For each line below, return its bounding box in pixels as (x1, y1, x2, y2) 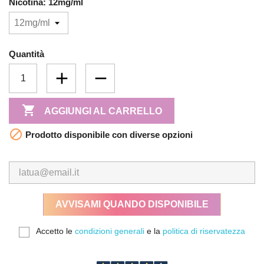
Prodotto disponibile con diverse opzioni (23, 130, 193, 140)
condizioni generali (75, 226, 144, 236)
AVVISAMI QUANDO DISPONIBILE (55, 199, 209, 210)
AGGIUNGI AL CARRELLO (44, 105, 162, 116)
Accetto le (36, 226, 75, 236)
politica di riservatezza (163, 226, 245, 236)
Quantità (9, 49, 44, 59)
